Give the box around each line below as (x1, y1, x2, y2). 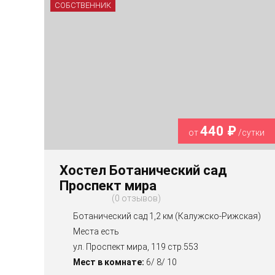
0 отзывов (115, 193, 158, 204)
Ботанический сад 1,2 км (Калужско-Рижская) (73, 211, 261, 222)
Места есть (73, 227, 119, 237)
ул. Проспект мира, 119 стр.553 (73, 242, 198, 252)
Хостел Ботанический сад (60, 163, 227, 179)
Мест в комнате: (73, 257, 144, 268)
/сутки (236, 128, 265, 138)
